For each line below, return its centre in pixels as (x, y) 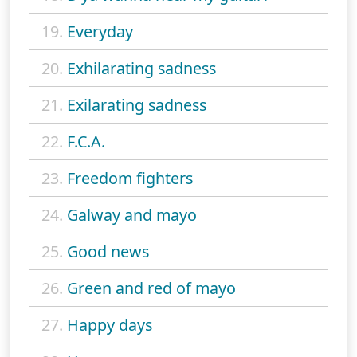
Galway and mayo (132, 214)
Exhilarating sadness (141, 68)
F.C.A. (86, 141)
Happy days (110, 324)
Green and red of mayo (151, 288)
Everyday (100, 31)
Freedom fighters (130, 178)
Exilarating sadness (137, 104)
